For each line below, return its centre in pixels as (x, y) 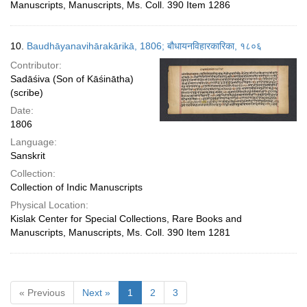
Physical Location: (49, 205)
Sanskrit (28, 156)
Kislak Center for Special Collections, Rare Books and (126, 219)
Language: (34, 142)
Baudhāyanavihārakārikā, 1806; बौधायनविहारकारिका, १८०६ (144, 46)
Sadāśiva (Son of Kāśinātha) (72, 79)
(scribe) (27, 93)
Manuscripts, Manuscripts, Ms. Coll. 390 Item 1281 (120, 232)
